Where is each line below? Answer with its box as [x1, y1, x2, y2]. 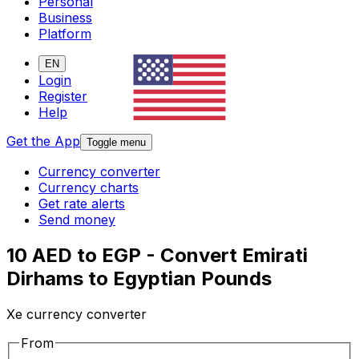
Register [38, 88, 87, 105]
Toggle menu [87, 136, 146, 149]
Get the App [6, 133, 80, 150]
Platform [38, 26, 91, 42]
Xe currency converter [6, 306, 147, 323]
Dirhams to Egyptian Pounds [6, 267, 272, 291]
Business [38, 10, 92, 26]
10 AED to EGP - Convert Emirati [6, 244, 308, 268]
